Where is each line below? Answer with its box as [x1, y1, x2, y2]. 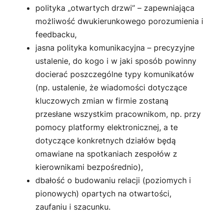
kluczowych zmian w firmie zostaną [35, 96, 168, 106]
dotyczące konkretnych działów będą [35, 136, 176, 146]
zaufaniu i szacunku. [35, 202, 110, 212]
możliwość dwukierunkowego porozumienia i [35, 16, 203, 27]
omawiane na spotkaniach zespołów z [35, 149, 177, 159]
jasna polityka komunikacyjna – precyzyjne [35, 43, 194, 53]
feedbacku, [35, 29, 77, 40]
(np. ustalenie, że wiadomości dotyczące [35, 82, 187, 93]
